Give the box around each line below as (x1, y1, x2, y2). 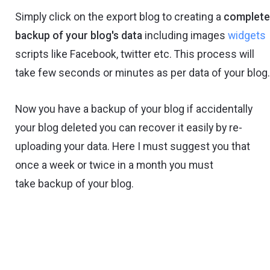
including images (142, 29, 228, 42)
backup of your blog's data (15, 29, 143, 42)
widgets (228, 29, 266, 42)
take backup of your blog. (15, 178, 134, 190)
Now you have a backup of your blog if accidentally (15, 103, 253, 116)
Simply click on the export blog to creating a (15, 10, 224, 23)
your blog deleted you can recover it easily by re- (15, 122, 243, 134)
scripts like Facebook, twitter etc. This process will (15, 48, 255, 60)
